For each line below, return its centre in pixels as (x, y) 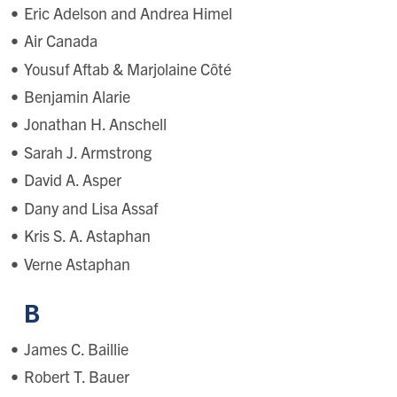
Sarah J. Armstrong (87, 152)
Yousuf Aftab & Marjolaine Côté (127, 68)
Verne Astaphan (77, 263)
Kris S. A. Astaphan (87, 236)
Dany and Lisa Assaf (90, 207)
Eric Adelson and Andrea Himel (128, 12)
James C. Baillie (76, 348)
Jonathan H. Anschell (95, 124)
